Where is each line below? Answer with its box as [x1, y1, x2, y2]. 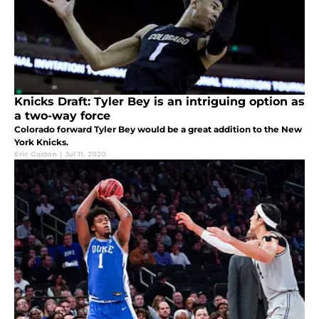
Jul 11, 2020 [65, 149, 106, 159]
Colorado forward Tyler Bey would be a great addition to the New [14, 123, 302, 135]
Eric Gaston [14, 149, 57, 159]
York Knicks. [14, 136, 68, 147]
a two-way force [14, 108, 110, 122]
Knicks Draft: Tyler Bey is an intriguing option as [14, 94, 305, 108]
